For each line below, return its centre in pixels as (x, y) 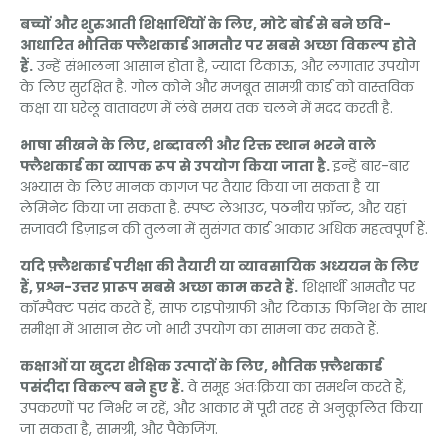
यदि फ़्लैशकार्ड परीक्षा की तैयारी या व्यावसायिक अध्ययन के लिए (219, 266)
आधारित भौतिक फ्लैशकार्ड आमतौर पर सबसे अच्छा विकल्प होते (218, 45)
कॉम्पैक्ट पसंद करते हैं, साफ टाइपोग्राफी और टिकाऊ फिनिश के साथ (223, 308)
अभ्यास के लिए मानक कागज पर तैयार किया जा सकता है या (199, 187)
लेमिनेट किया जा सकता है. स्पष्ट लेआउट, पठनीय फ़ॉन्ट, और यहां (213, 208)
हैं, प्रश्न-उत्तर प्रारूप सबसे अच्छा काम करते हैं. (159, 287)
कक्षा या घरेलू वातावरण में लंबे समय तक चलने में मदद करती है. (206, 108)
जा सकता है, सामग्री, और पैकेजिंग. (119, 429)
